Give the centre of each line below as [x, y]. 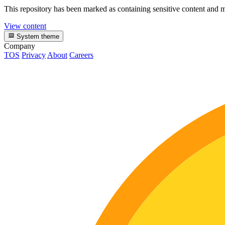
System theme [37, 36]
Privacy [34, 55]
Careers [81, 55]
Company [20, 46]
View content [25, 26]
